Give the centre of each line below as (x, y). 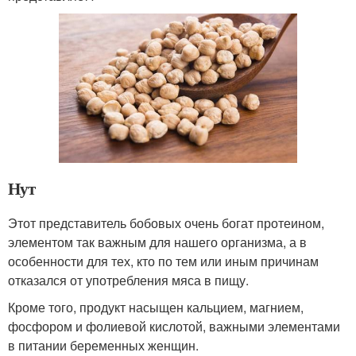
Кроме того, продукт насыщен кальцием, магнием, (156, 307)
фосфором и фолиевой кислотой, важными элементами (174, 326)
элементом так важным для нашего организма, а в (157, 242)
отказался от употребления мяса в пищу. (128, 280)
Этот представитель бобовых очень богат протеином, (166, 222)
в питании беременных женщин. (103, 345)
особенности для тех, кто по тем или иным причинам (163, 261)
